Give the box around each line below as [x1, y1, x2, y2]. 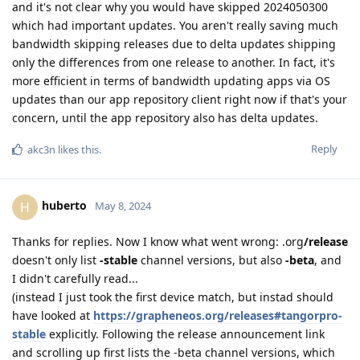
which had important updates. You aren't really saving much [12, 17, 338, 33]
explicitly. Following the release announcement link [46, 325, 325, 342]
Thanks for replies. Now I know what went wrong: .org [12, 233, 304, 249]
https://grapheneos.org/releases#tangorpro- [93, 307, 342, 323]
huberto [42, 198, 87, 214]
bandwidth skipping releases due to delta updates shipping [12, 35, 336, 51]
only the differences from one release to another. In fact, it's [12, 54, 335, 70]
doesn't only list [12, 252, 100, 268]
